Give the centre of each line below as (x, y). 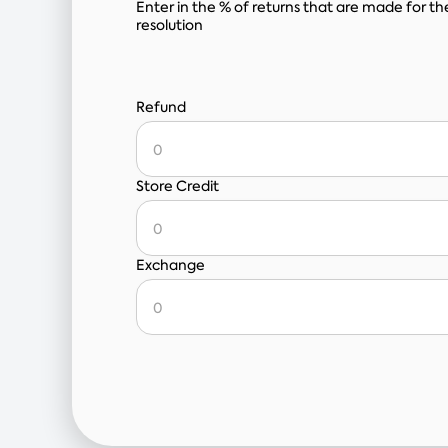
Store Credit (177, 186)
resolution (169, 25)
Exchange (170, 265)
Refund (161, 107)
